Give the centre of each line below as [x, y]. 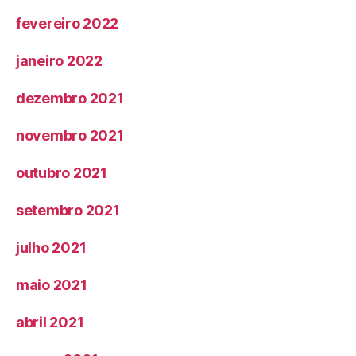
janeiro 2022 [59, 61]
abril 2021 [50, 323]
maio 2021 [52, 285]
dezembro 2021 [70, 99]
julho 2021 [51, 248]
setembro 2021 [68, 211]
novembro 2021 [70, 136]
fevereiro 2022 [68, 24]
